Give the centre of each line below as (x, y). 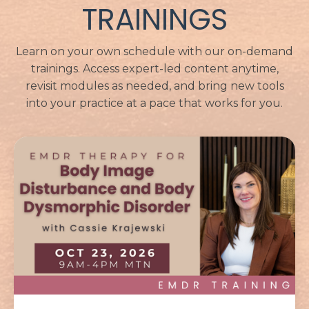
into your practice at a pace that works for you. (154, 103)
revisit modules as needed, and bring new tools (154, 86)
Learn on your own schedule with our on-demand (154, 51)
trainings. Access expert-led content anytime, (154, 68)
